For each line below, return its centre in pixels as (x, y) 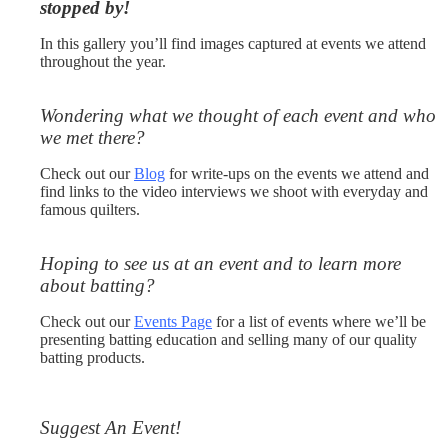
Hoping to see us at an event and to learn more (220, 263)
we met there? (92, 137)
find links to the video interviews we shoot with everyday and (234, 191)
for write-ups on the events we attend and (297, 173)
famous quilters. (90, 209)
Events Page (173, 321)
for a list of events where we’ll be (319, 321)
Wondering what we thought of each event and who (238, 115)
